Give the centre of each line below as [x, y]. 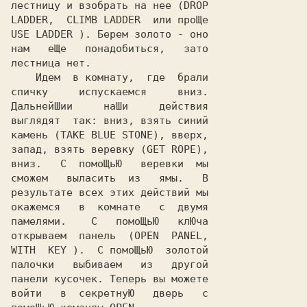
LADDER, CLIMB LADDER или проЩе [110, 20]
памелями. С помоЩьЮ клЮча [110, 221]
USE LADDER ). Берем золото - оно [110, 34]
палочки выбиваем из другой [110, 265]
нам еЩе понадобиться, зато [110, 49]
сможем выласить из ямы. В [110, 178]
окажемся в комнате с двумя [110, 207]
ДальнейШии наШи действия [110, 106]
